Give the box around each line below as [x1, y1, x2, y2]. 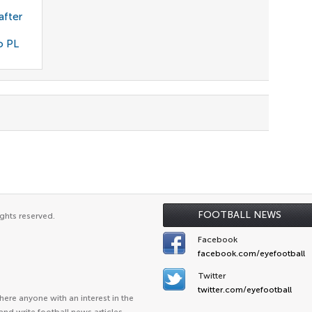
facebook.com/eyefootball [198, 249, 305, 258]
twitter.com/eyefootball [198, 285, 292, 295]
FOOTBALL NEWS [198, 209, 281, 221]
